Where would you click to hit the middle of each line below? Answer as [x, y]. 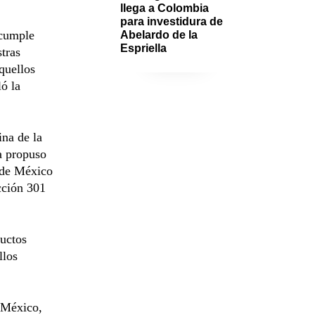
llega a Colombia [165, 8]
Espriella [143, 48]
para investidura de [172, 21]
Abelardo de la [159, 34]
